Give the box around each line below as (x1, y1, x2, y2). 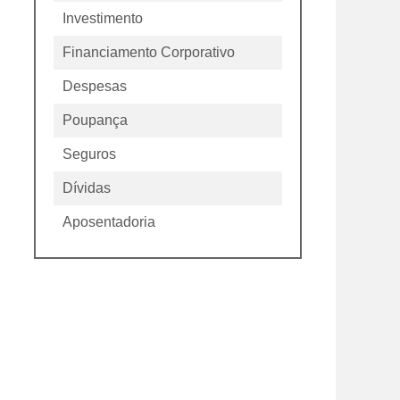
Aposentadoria (62, 214, 155, 229)
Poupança (62, 112, 128, 128)
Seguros (62, 146, 116, 162)
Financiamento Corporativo (62, 45, 235, 60)
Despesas (62, 79, 127, 94)
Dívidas (62, 180, 111, 196)
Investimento (62, 11, 143, 26)
